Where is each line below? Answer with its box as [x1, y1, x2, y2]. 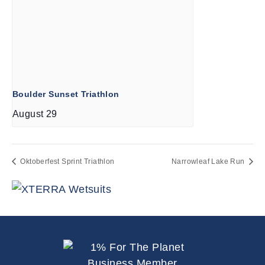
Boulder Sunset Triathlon [12, 89, 119, 99]
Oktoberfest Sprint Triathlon [18, 157, 115, 166]
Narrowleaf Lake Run [172, 157, 247, 166]
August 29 [12, 108, 57, 119]
